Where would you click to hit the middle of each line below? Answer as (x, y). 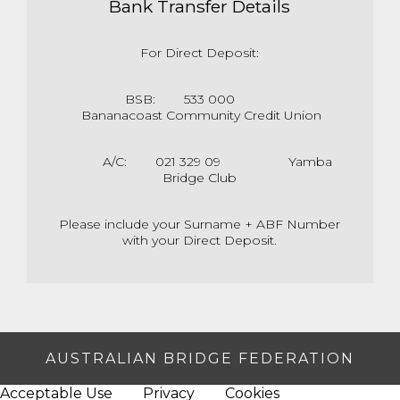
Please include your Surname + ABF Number (200, 225)
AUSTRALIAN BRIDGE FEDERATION (200, 359)
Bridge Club (200, 178)
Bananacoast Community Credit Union (200, 116)
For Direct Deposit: (200, 53)
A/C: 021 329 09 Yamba (200, 162)
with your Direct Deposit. (200, 241)
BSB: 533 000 (200, 100)
